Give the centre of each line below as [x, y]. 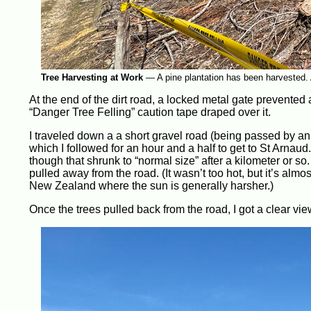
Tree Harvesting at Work [92, 77]
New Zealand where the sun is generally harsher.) [151, 186]
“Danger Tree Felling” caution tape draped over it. [150, 112]
